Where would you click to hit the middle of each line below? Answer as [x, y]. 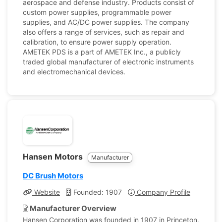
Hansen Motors [54, 157]
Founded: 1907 [97, 192]
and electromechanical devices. [74, 72]
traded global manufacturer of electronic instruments [108, 62]
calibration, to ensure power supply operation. [97, 42]
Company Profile [163, 192]
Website [46, 192]
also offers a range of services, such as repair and [104, 32]
